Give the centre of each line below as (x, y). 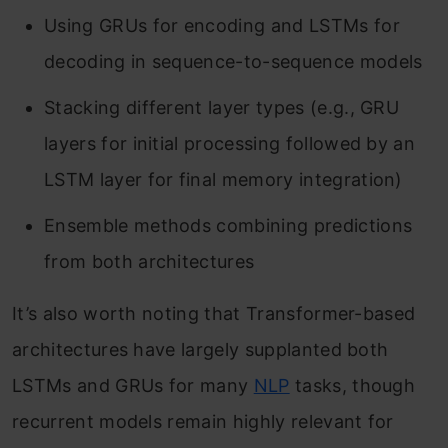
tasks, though (352, 385)
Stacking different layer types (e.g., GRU (222, 107)
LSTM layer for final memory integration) (223, 179)
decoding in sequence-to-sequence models (233, 61)
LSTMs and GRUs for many (133, 385)
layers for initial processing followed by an (230, 143)
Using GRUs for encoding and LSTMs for (222, 25)
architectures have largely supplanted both (200, 349)
